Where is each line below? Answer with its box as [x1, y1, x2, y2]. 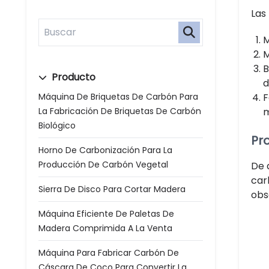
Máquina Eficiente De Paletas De [38, 208, 174, 220]
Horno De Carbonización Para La [38, 144, 172, 156]
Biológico [38, 119, 76, 131]
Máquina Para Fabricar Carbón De [38, 247, 179, 259]
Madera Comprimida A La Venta [38, 222, 172, 234]
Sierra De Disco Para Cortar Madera [38, 183, 186, 195]
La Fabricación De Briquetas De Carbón [38, 105, 201, 117]
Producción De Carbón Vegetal [38, 159, 168, 171]
